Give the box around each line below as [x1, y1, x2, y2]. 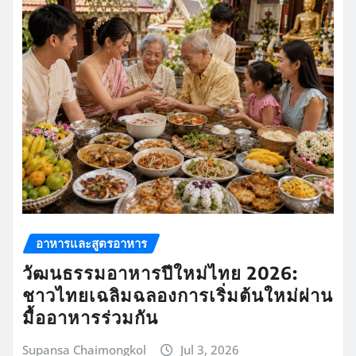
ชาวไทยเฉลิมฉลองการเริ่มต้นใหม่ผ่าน [22, 283, 333, 306]
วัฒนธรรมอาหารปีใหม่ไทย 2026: [22, 261, 298, 284]
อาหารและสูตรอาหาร [36, 235, 147, 252]
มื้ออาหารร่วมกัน [22, 305, 158, 328]
